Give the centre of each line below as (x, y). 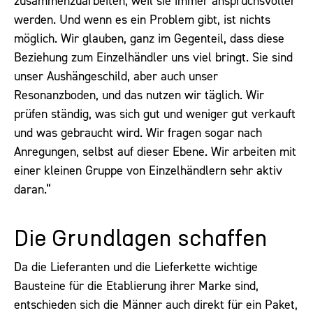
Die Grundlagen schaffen (141, 239)
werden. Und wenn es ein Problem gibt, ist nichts (142, 19)
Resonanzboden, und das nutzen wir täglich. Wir (139, 95)
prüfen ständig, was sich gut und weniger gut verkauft (155, 114)
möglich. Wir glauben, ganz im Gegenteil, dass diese (149, 38)
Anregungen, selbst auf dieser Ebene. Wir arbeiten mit (155, 151)
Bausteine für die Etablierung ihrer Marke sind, (136, 286)
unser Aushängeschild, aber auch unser (116, 76)
